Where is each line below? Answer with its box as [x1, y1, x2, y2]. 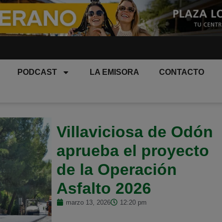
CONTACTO [159, 68, 205, 76]
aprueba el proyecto [56, 141, 210, 160]
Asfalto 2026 [56, 179, 152, 197]
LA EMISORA [90, 68, 140, 76]
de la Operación [56, 160, 177, 178]
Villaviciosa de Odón [56, 122, 214, 141]
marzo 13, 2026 [66, 198, 111, 206]
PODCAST [17, 68, 57, 76]
